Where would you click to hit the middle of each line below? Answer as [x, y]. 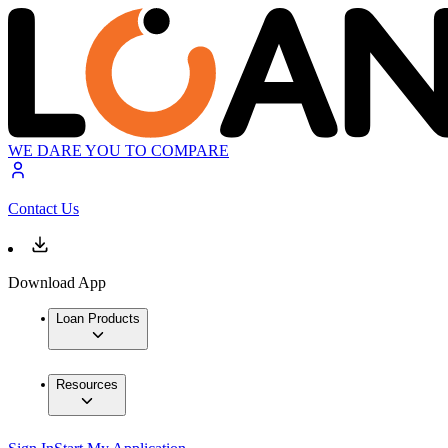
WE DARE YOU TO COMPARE [118, 151]
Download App [57, 283]
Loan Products [98, 319]
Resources [87, 385]
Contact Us [43, 209]
